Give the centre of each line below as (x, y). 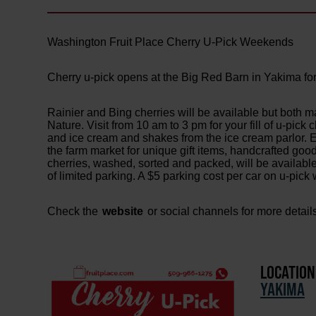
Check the (73, 211)
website (123, 211)
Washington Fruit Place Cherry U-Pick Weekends (171, 42)
